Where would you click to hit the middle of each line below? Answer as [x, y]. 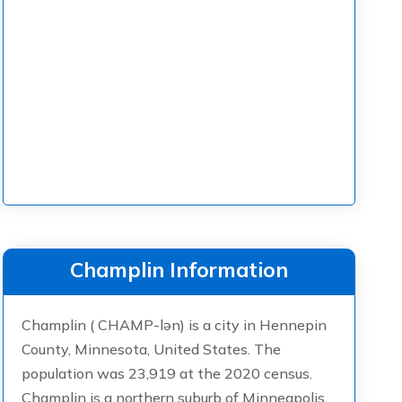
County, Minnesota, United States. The [151, 349]
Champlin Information [179, 270]
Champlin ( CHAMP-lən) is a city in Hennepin [174, 325]
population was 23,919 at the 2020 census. [166, 373]
